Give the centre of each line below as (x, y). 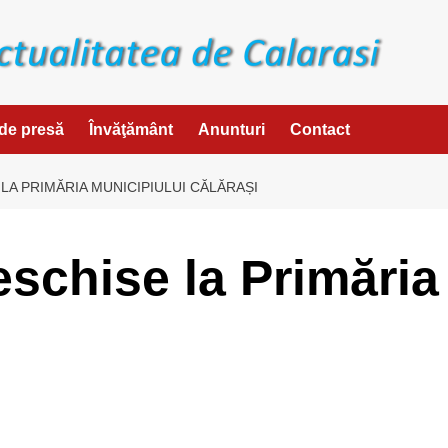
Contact (320, 129)
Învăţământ (131, 129)
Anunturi (231, 129)
